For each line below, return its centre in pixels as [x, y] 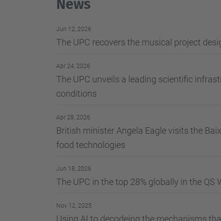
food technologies [91, 145]
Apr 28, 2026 [73, 117]
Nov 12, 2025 [74, 205]
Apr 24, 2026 [73, 66]
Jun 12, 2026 [74, 29]
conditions [76, 93]
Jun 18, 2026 [74, 168]
